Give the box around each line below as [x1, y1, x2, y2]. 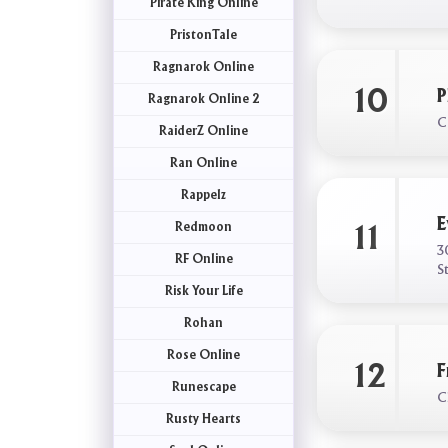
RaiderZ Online [159, 125, 249, 137]
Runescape [171, 381, 236, 393]
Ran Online [170, 157, 238, 169]
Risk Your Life [164, 285, 243, 297]
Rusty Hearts [166, 413, 242, 425]
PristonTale [170, 29, 238, 41]
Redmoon [175, 221, 233, 233]
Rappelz [181, 189, 227, 201]
